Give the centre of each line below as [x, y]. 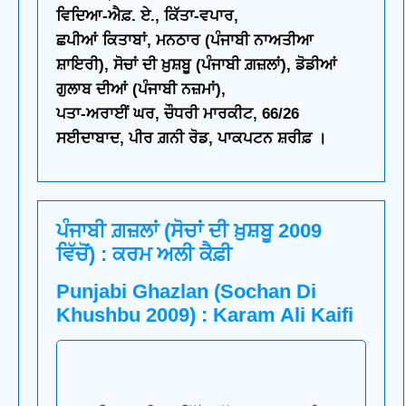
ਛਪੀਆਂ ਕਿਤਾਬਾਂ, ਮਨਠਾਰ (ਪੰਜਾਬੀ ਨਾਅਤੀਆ [185, 40]
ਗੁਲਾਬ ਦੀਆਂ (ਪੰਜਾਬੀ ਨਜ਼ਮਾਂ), [141, 89]
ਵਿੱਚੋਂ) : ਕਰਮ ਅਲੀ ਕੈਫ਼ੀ [144, 254]
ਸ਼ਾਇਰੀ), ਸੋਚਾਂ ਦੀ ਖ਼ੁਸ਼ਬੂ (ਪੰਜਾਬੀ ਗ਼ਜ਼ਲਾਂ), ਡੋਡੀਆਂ [197, 64]
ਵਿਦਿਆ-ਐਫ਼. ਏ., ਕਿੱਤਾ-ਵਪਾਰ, [147, 15]
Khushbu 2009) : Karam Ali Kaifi [205, 314]
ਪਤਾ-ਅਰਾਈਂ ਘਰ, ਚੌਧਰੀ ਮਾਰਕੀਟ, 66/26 [178, 113]
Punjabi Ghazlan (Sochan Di [186, 291]
